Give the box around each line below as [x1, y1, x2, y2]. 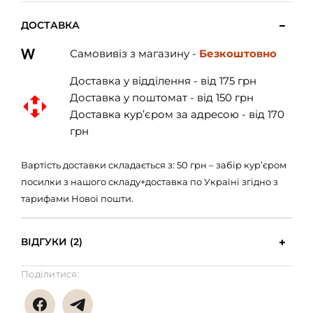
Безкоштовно [198, 47, 277, 61]
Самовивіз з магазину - [69, 47, 199, 61]
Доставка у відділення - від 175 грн [69, 74, 256, 88]
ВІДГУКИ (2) [21, 235, 82, 249]
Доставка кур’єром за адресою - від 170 [69, 108, 284, 122]
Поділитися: [21, 268, 80, 280]
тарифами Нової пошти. [21, 193, 133, 205]
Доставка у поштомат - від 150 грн [69, 91, 254, 105]
